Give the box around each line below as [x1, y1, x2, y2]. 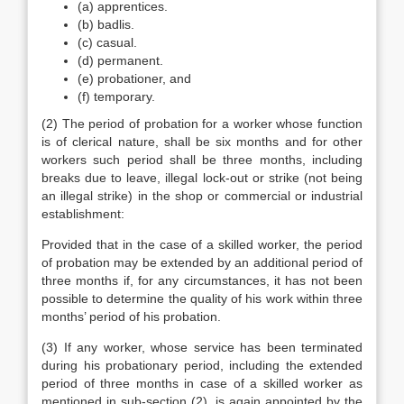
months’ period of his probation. [41, 309, 221, 324]
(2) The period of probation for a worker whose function [41, 116, 363, 131]
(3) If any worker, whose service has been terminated [41, 340, 363, 354]
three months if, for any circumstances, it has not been [41, 273, 363, 288]
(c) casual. [78, 35, 137, 50]
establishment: [41, 207, 124, 221]
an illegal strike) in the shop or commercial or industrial [41, 188, 363, 203]
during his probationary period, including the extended [41, 358, 363, 372]
